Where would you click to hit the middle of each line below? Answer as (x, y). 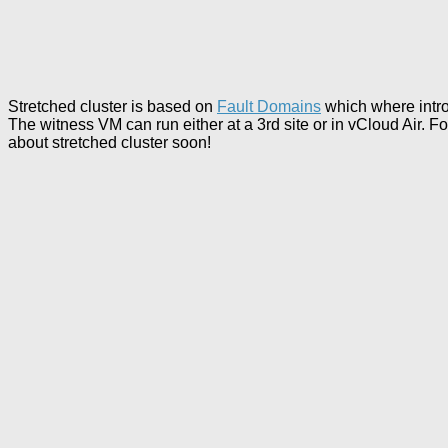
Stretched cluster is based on (112, 107)
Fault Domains (269, 107)
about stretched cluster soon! (109, 143)
